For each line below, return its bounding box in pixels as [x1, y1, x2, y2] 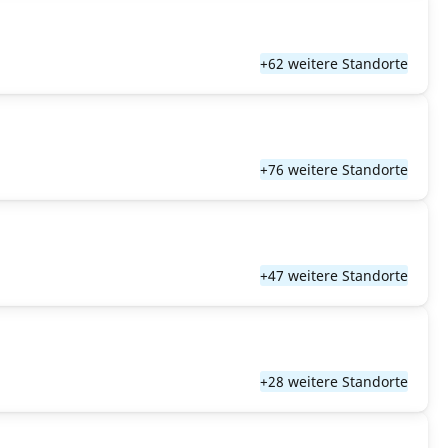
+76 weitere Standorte [260, 160, 408, 179]
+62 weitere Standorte [260, 54, 408, 73]
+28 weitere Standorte [260, 372, 408, 391]
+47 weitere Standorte [260, 266, 408, 285]
